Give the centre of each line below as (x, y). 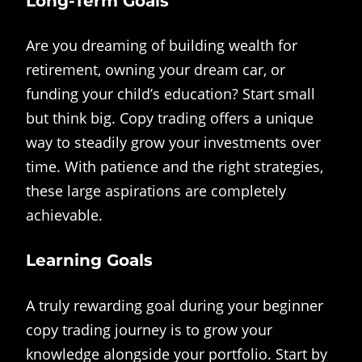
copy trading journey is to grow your (149, 329)
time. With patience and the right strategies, (175, 167)
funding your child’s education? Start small (170, 94)
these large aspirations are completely (156, 191)
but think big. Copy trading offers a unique (170, 118)
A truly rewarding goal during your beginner (175, 305)
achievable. (64, 215)
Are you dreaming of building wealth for (162, 46)
